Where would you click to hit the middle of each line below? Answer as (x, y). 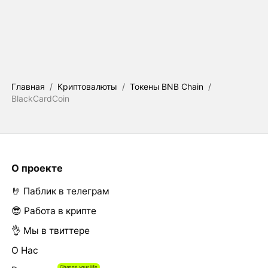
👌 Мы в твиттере (50, 231)
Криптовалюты (87, 87)
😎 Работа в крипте (54, 211)
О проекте (37, 168)
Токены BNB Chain (167, 87)
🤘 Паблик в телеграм (60, 191)
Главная (28, 87)
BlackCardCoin (40, 99)
